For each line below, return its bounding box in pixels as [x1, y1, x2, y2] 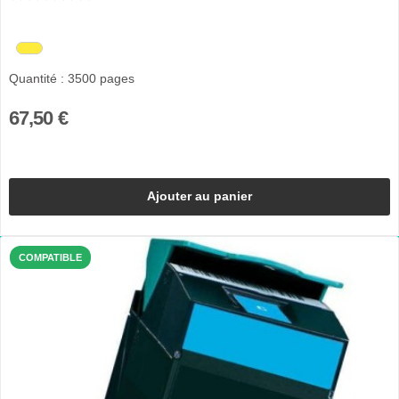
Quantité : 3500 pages [8, 71, 134, 86]
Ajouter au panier [147, 189, 252, 204]
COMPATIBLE [19, 251, 82, 263]
